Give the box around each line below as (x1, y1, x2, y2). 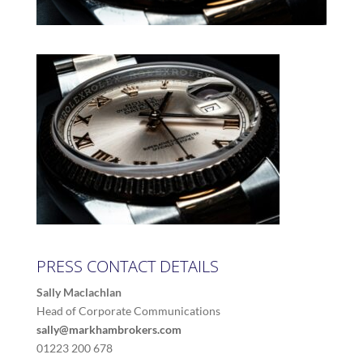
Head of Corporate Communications (36, 303, 220, 318)
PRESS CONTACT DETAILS (36, 254, 219, 277)
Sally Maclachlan (36, 284, 122, 299)
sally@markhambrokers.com (36, 322, 181, 336)
